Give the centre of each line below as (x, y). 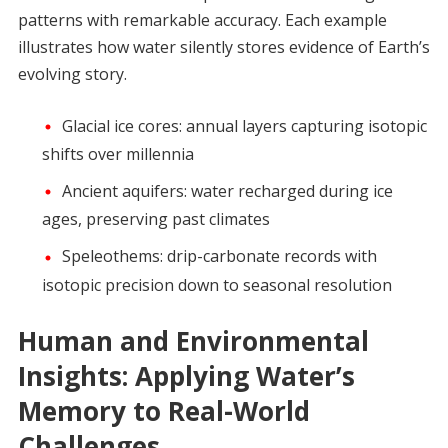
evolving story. (72, 74)
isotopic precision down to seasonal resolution (216, 284)
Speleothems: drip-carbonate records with (219, 256)
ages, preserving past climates (155, 219)
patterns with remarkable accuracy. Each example (202, 20)
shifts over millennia (117, 154)
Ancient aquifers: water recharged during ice (227, 191)
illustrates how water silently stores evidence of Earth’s (223, 47)
